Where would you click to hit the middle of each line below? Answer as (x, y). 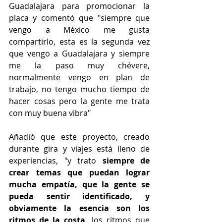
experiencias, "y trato (56, 160)
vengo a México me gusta (79, 29)
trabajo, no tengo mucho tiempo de (79, 89)
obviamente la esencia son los (79, 208)
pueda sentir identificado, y (79, 196)
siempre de (126, 160)
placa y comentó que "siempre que (79, 18)
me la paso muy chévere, (79, 65)
